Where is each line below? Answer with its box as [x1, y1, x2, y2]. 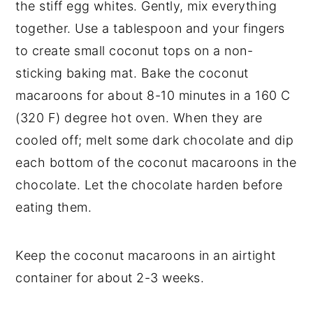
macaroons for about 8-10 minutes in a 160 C [15, 88, 291, 103]
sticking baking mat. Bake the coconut [15, 66, 249, 80]
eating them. [15, 200, 92, 214]
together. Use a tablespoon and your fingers [15, 21, 285, 36]
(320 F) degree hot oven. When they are [15, 110, 263, 125]
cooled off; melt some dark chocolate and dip [15, 133, 294, 147]
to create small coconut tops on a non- [15, 43, 254, 58]
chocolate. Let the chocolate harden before [15, 177, 283, 192]
